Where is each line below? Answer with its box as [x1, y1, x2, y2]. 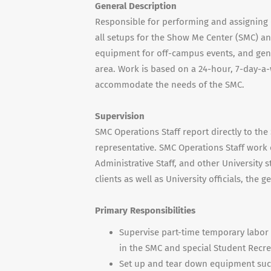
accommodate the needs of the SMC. [95, 79, 244, 90]
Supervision [95, 111, 145, 122]
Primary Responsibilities [95, 205, 195, 216]
